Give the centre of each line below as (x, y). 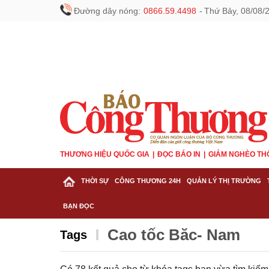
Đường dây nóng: (107, 11)
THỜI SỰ (95, 181)
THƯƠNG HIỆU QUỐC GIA (105, 154)
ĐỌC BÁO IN (179, 154)
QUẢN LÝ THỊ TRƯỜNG (224, 181)
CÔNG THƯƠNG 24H (148, 181)
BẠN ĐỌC (79, 206)
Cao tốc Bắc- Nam (174, 235)
